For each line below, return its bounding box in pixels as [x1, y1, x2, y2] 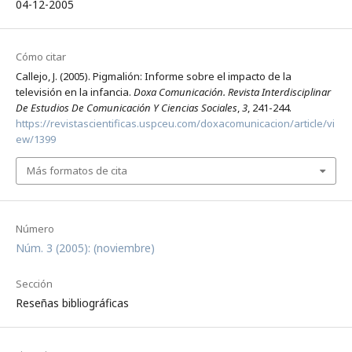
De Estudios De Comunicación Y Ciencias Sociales [15, 100, 237, 115]
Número [15, 221, 54, 236]
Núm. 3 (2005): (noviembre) [15, 240, 155, 255]
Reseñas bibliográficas [15, 295, 129, 310]
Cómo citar [15, 49, 66, 64]
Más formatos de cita [26, 163, 127, 178]
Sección [15, 276, 53, 291]
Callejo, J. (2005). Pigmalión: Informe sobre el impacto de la [15, 68, 291, 83]
